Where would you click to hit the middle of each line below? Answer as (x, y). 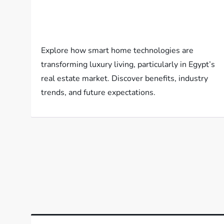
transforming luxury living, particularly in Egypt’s (128, 65)
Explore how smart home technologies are (117, 51)
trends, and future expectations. (98, 93)
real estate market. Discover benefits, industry (125, 79)
